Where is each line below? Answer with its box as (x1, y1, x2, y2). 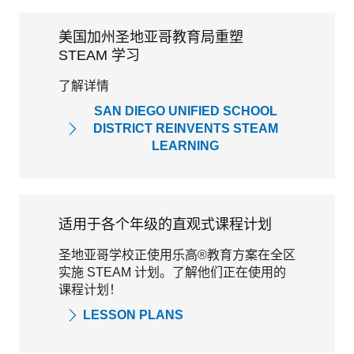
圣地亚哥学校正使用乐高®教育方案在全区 (58, 247, 296, 262)
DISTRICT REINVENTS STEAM (92, 122, 278, 135)
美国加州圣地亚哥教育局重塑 (58, 29, 243, 45)
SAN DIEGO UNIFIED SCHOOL (93, 104, 277, 118)
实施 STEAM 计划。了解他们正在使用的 (58, 265, 286, 279)
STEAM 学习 (58, 47, 140, 63)
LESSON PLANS (83, 307, 183, 322)
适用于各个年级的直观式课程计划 (58, 216, 272, 232)
